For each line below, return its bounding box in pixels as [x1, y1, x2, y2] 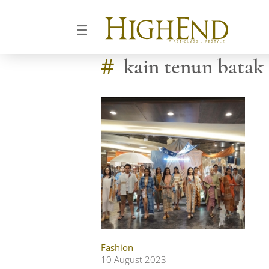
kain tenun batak [124, 54, 264, 79]
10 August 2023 [101, 253, 166, 265]
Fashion [101, 241, 133, 253]
